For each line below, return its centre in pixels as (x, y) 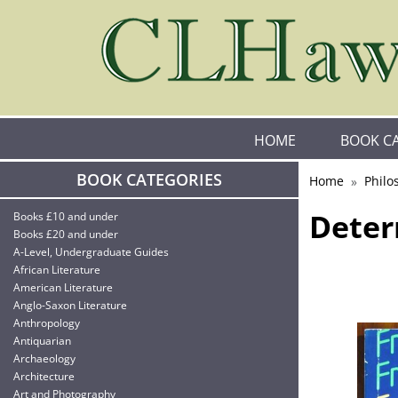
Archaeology (44, 358)
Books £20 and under (66, 234)
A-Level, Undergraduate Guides (91, 252)
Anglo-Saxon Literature (70, 305)
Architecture (44, 376)
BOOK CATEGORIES (149, 179)
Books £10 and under (66, 216)
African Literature (57, 270)
